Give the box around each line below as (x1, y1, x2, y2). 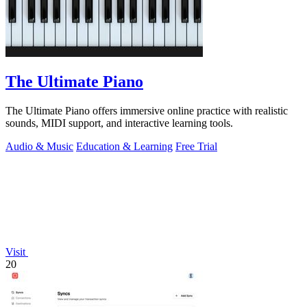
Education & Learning (76, 140, 173, 153)
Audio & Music (5, 140, 73, 153)
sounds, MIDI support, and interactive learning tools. (5, 117, 233, 130)
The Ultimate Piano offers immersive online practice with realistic (5, 105, 288, 117)
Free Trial (175, 140, 217, 153)
